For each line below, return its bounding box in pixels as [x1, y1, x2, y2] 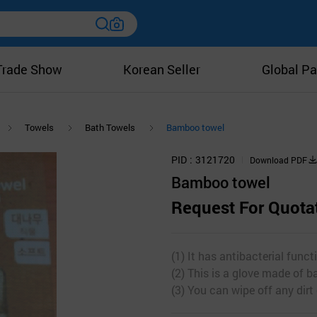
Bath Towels [85, 121, 135, 134]
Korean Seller [123, 61, 201, 78]
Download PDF [250, 154, 307, 166]
